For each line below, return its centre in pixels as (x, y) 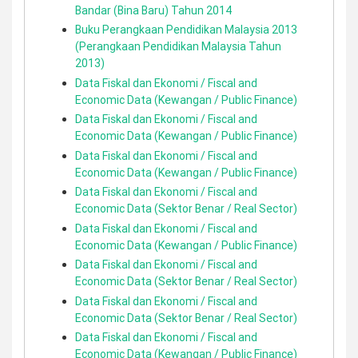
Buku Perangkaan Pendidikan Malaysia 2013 (186, 30)
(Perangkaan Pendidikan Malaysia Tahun (178, 46)
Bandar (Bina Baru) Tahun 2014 (153, 10)
